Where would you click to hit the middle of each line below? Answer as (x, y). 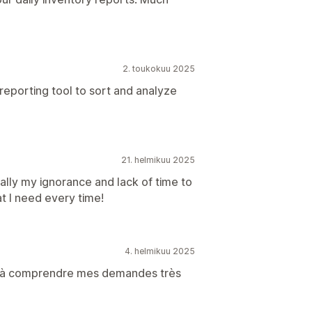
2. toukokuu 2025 (159, 69)
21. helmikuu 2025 (158, 160)
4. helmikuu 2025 (160, 251)
